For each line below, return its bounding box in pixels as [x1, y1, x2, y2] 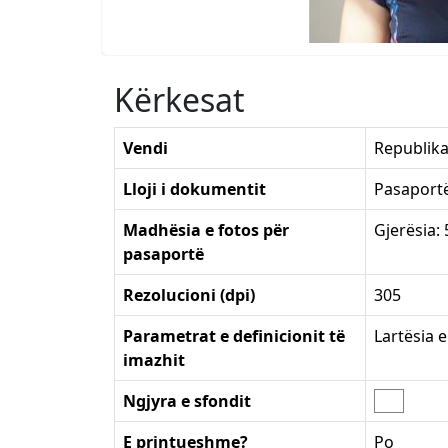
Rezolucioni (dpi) [123, 284, 255, 307]
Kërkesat [114, 78, 245, 122]
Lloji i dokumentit [123, 178, 266, 201]
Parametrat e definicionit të [123, 325, 345, 348]
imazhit [123, 349, 185, 372]
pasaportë [123, 243, 204, 266]
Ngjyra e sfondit [123, 390, 251, 413]
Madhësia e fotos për [123, 219, 289, 242]
